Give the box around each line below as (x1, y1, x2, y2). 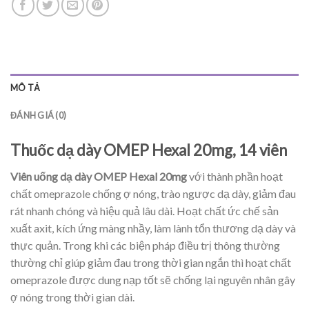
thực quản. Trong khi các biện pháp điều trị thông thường (10, 239, 280, 252)
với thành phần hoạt (187, 170, 283, 183)
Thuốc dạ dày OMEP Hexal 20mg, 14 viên (10, 141, 287, 160)
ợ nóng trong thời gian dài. (10, 290, 134, 304)
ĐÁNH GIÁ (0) (10, 110, 67, 121)
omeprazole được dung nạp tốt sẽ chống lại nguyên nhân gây (10, 273, 295, 287)
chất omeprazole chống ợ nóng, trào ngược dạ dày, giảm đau (10, 187, 296, 201)
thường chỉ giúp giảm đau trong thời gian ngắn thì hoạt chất (10, 256, 291, 270)
